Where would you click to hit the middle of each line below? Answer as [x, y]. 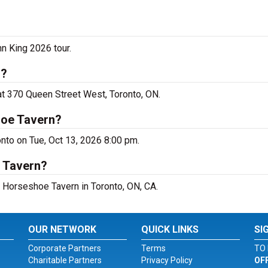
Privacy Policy [167, 260]
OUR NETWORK [63, 229]
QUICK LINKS [170, 229]
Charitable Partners [65, 260]
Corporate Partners [65, 248]
